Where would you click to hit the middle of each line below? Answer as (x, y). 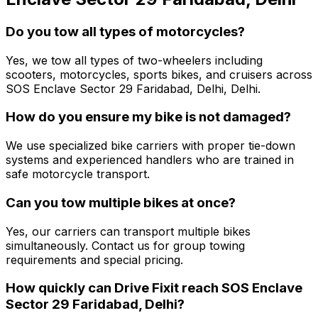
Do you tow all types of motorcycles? (125, 31)
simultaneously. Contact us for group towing (125, 245)
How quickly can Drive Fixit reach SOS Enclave (154, 288)
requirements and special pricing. (94, 259)
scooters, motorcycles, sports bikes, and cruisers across (159, 74)
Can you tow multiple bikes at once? (121, 202)
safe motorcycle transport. (78, 174)
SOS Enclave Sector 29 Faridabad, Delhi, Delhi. (133, 88)
